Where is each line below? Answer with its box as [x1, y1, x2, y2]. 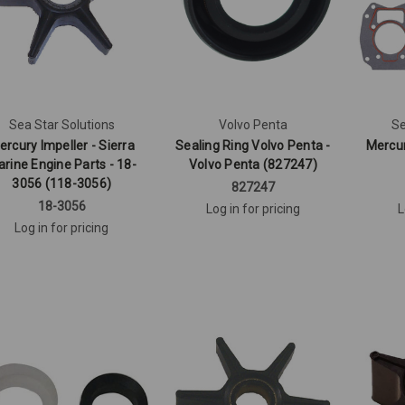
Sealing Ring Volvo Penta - [175, 137, 331, 153]
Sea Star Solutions [8, 117, 115, 132]
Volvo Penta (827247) [188, 156, 317, 172]
